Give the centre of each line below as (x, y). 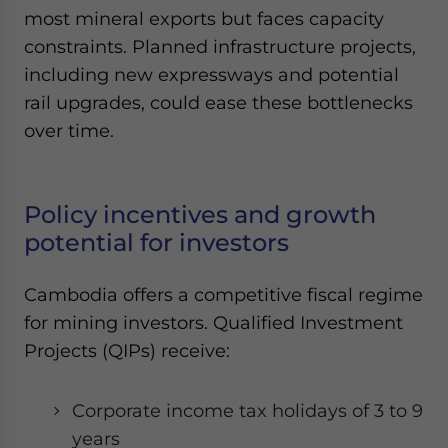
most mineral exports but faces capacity (204, 18)
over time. (69, 130)
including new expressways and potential (211, 74)
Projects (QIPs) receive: (127, 350)
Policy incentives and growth (200, 214)
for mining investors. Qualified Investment (213, 322)
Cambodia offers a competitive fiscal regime (223, 294)
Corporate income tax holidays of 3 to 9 (247, 410)
